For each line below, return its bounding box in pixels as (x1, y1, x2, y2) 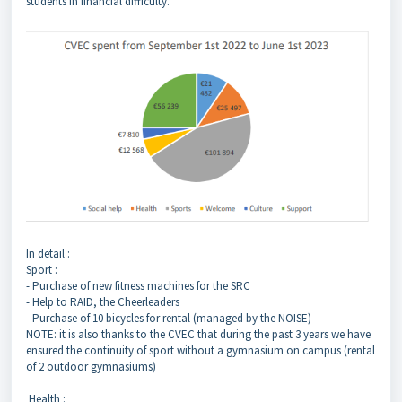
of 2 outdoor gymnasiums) (26, 358, 156, 374)
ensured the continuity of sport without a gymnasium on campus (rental (26, 342, 375, 358)
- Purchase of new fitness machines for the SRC (26, 277, 253, 293)
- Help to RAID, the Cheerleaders (26, 293, 182, 310)
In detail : (26, 245, 73, 261)
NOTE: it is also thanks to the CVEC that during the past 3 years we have (26, 326, 371, 342)
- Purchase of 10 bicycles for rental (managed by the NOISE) (26, 310, 314, 326)
